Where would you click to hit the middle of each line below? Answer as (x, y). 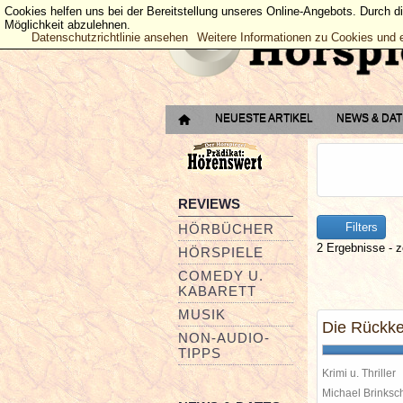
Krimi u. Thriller (359, 373)
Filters (360, 227)
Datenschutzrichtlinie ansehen (110, 37)
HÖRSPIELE (221, 252)
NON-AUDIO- (224, 338)
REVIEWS (209, 204)
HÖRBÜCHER (226, 229)
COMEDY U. (221, 276)
